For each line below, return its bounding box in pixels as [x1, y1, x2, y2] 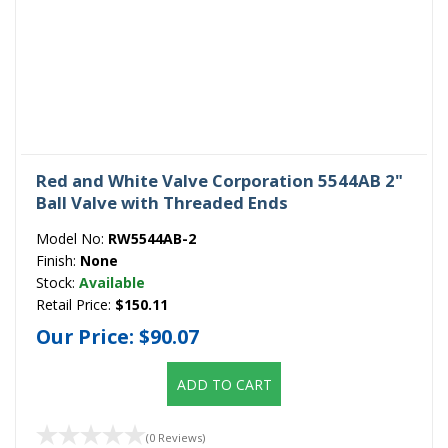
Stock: [36, 273, 79, 293]
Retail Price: [36, 295, 115, 315]
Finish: [36, 251, 80, 271]
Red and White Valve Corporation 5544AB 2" [36, 169, 403, 193]
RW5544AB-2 [108, 229, 196, 249]
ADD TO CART [176, 374, 272, 394]
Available [79, 273, 145, 293]
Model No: [36, 229, 108, 249]
